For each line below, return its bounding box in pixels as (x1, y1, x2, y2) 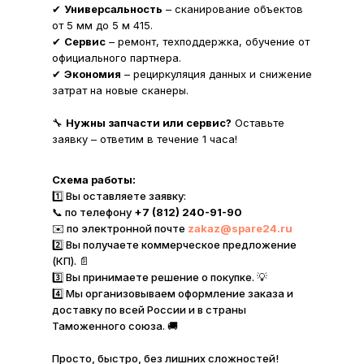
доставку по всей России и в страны (52, 303, 246, 316)
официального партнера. (52, 51, 181, 64)
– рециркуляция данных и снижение (121, 67, 312, 80)
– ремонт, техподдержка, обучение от (106, 35, 310, 48)
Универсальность (64, 2, 162, 15)
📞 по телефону (52, 206, 134, 219)
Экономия (64, 67, 121, 80)
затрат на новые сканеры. (52, 84, 188, 97)
